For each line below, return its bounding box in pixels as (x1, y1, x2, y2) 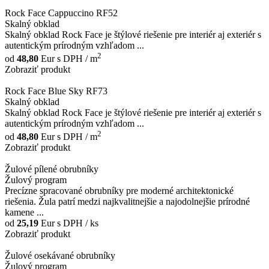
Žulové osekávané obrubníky (5, 250, 115, 261)
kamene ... (5, 207, 44, 218)
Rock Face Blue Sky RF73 (5, 86, 107, 97)
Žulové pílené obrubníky (5, 164, 98, 175)
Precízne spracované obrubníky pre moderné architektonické (5, 186, 234, 196)
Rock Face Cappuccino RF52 (5, 7, 118, 18)
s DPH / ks (55, 218, 98, 229)
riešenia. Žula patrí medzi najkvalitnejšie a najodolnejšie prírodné (5, 196, 250, 207)
